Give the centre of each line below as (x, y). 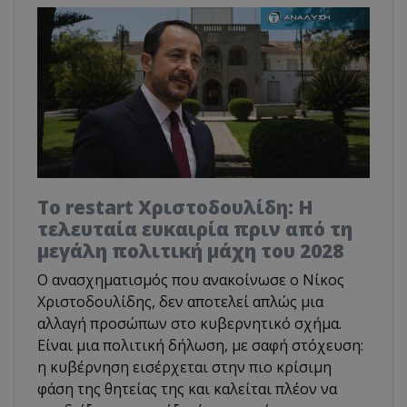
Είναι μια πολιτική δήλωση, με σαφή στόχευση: (200, 346)
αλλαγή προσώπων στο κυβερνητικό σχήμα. (189, 324)
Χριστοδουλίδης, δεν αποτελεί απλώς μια (180, 302)
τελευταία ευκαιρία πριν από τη (195, 229)
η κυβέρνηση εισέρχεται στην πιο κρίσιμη (184, 367)
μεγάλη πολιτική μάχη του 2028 (190, 251)
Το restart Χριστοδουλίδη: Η (175, 208)
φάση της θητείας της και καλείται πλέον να (187, 389)
